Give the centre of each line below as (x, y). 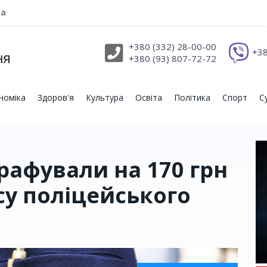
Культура (105, 98)
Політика (192, 98)
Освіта (149, 98)
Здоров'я (56, 98)
